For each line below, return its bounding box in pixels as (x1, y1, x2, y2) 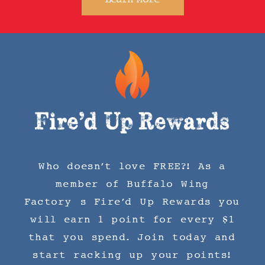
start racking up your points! (33, 249, 232, 261)
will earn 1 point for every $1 (30, 214, 235, 225)
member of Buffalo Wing (56, 178, 209, 190)
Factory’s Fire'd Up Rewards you (24, 196, 241, 208)
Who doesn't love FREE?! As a (38, 160, 227, 172)
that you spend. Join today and (28, 231, 237, 243)
